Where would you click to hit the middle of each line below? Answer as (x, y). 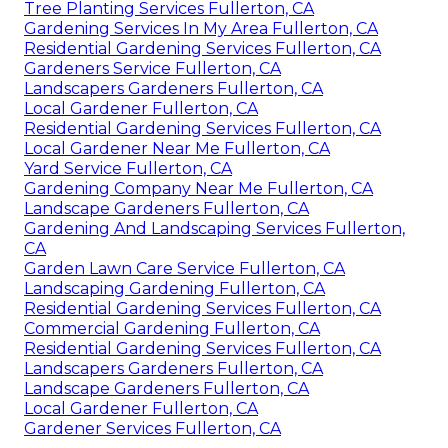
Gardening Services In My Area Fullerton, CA (201, 29)
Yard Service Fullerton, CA (128, 169)
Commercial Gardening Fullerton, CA (172, 329)
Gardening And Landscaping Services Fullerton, (214, 229)
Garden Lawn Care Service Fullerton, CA (184, 269)
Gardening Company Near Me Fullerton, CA (198, 189)
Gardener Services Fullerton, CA (152, 429)
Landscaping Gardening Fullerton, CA (174, 289)
